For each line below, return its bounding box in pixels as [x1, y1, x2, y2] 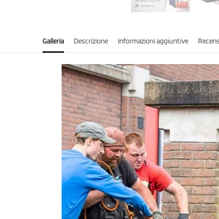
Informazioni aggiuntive [118, 36, 188, 45]
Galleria [43, 36, 64, 45]
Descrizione [74, 36, 108, 45]
